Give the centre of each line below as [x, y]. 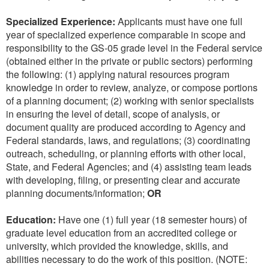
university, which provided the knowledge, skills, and [117, 246]
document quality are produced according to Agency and [126, 127]
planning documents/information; [77, 193]
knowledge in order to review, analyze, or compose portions [132, 88]
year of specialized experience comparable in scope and [126, 35]
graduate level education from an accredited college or [121, 233]
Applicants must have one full [180, 22]
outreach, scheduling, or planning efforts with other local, [126, 154]
